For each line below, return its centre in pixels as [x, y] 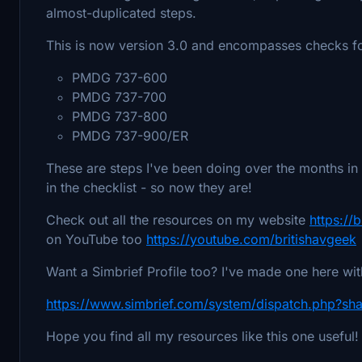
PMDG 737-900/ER [130, 135]
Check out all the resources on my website [178, 219]
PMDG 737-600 [120, 77]
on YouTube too [96, 239]
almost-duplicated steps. [121, 13]
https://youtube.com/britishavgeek [251, 239]
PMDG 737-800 [120, 116]
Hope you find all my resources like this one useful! [202, 336]
